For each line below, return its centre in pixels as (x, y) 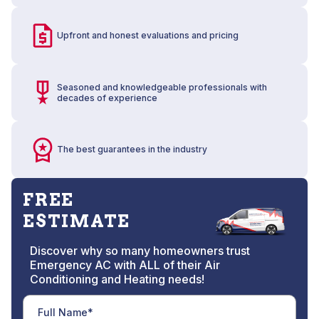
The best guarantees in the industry (132, 150)
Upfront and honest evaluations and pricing (148, 36)
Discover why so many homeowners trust (140, 250)
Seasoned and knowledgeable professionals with (162, 87)
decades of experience (107, 98)
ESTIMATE (77, 221)
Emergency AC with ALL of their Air (125, 265)
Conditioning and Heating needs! (117, 279)
